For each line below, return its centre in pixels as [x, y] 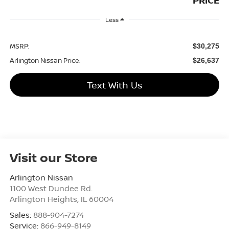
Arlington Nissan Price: [45, 61]
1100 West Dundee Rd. [51, 188]
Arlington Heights [43, 199]
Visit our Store [53, 157]
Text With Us [114, 85]
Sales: [21, 215]
